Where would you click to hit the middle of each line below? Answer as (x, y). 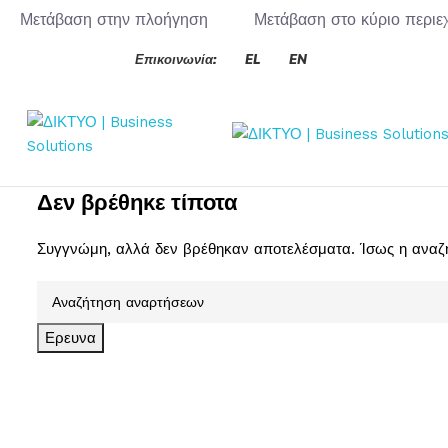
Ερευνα (70, 338)
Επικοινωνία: (175, 59)
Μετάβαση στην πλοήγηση (114, 20)
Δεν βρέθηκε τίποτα (137, 202)
